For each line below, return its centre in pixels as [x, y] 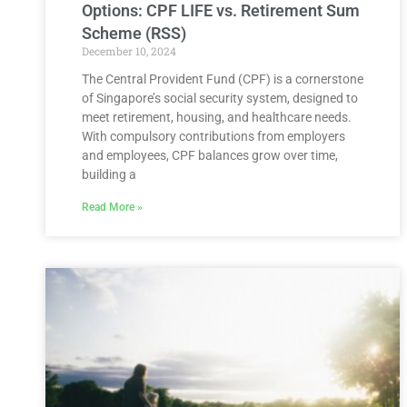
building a [109, 174]
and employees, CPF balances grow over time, [210, 155]
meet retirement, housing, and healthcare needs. [217, 117]
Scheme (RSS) [134, 33]
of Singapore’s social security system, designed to [220, 98]
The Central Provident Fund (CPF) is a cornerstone [223, 79]
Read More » [112, 207]
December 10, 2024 [129, 50]
